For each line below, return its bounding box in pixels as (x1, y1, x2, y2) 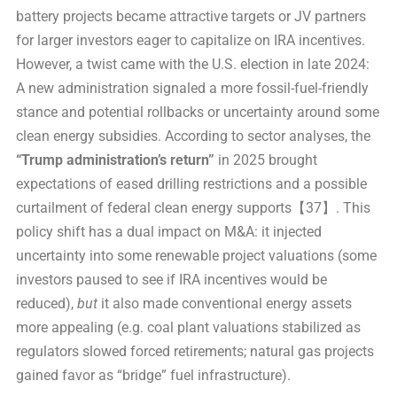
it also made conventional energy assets (97, 294, 352, 312)
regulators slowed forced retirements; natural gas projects (16, 342, 374, 360)
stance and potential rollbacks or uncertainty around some (16, 103, 379, 121)
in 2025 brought (214, 151, 317, 168)
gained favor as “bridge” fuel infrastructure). (16, 366, 291, 384)
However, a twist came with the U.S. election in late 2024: (16, 55, 370, 73)
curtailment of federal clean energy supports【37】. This (16, 198, 370, 216)
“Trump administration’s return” (16, 151, 214, 168)
